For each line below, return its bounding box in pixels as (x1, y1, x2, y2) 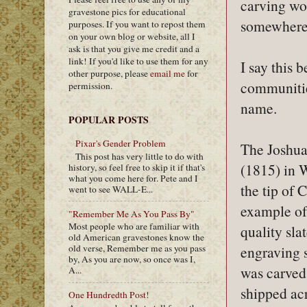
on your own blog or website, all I (69, 29, 195, 42)
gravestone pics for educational (69, 5, 186, 18)
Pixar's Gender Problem (75, 137, 167, 150)
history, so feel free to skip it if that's (69, 160, 205, 173)
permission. (69, 79, 112, 92)
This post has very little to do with (75, 149, 204, 162)
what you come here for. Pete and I (69, 171, 198, 184)
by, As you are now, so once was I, (69, 253, 195, 266)
